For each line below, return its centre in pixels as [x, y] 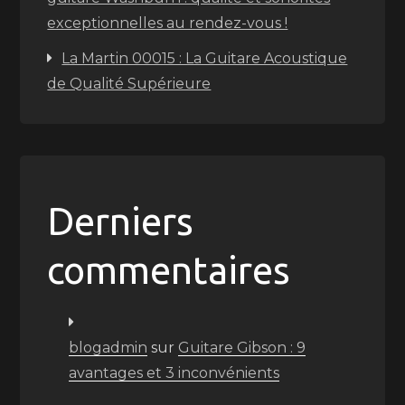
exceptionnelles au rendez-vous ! [168, 23]
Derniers [121, 221]
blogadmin [108, 348]
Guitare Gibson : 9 [242, 348]
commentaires [169, 270]
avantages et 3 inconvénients [174, 373]
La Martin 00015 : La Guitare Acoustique [205, 58]
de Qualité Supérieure [129, 84]
